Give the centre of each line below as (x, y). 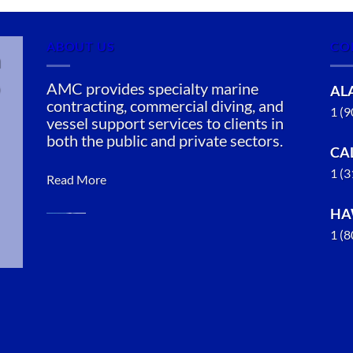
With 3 (65, 340)
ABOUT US (81, 46)
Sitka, (61, 301)
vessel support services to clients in (165, 123)
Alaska (65, 321)
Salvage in (73, 281)
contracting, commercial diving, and (165, 105)
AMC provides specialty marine (152, 88)
